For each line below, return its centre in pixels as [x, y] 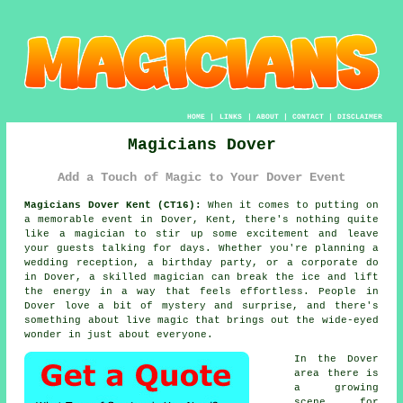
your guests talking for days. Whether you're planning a [201, 248]
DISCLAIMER [359, 116]
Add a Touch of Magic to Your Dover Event [201, 177]
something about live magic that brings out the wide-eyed [201, 320]
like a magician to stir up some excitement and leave [201, 233]
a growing [336, 387]
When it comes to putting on [290, 205]
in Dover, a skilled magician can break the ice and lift [201, 277]
